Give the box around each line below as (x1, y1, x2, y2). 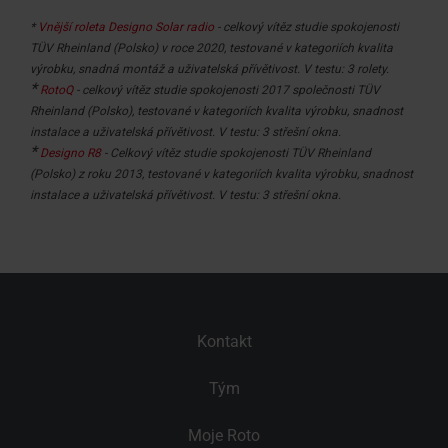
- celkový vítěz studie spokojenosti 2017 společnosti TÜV (73, 82, 380, 97)
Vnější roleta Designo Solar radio (38, 19, 217, 34)
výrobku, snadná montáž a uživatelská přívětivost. (30, 61, 300, 76)
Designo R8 (40, 145, 101, 160)
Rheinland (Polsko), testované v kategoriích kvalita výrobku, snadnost (30, 103, 403, 118)
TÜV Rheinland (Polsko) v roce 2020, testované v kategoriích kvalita (30, 40, 393, 55)
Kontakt (196, 331, 252, 351)
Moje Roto (188, 425, 260, 445)
